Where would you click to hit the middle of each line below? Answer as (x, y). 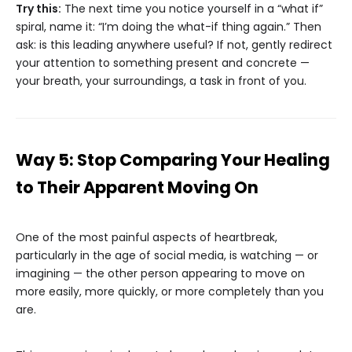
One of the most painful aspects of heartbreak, (147, 238)
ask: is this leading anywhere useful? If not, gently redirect (174, 45)
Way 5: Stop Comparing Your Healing (173, 160)
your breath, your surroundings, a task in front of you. (161, 81)
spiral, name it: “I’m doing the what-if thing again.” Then (169, 27)
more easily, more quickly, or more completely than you (170, 292)
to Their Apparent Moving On (137, 188)
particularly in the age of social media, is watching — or (167, 256)
